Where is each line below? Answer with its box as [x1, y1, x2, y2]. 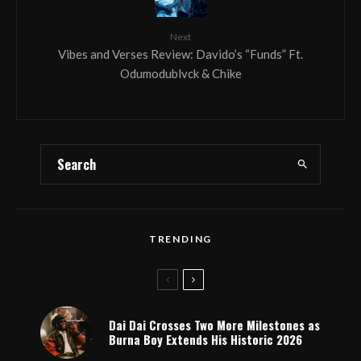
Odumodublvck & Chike [119, 65, 242, 81]
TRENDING [148, 232, 213, 245]
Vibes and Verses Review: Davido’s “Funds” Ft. [58, 46, 303, 61]
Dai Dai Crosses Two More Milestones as [109, 316, 320, 334]
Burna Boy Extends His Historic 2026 [109, 330, 302, 349]
